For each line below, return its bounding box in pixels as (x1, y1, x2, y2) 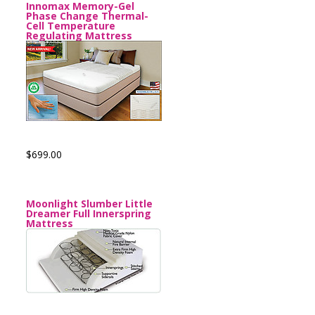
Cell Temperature (26, 19, 115, 32)
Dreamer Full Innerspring (26, 207, 151, 220)
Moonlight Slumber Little (26, 197, 153, 210)
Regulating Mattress (26, 29, 132, 42)
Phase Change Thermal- (26, 9, 148, 22)
